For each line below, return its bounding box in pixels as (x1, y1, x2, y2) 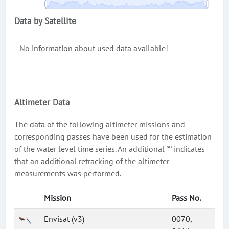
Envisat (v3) (44, 214, 84, 224)
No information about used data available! (19, 43, 168, 53)
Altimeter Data (14, 97, 70, 108)
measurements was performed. (14, 168, 121, 178)
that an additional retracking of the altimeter (14, 156, 169, 166)
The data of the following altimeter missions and (14, 119, 185, 129)
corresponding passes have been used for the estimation (14, 131, 212, 142)
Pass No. (172, 193, 201, 203)
